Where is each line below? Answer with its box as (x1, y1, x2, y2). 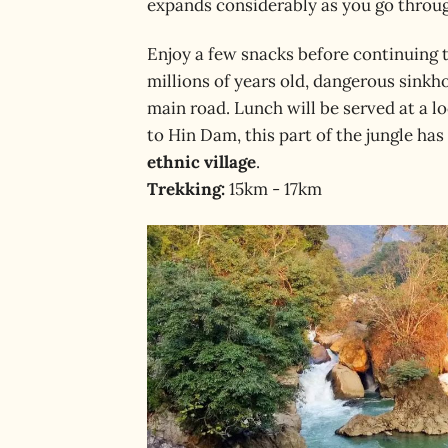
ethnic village (147, 151, 256, 174)
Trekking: (147, 178, 225, 201)
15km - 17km (225, 178, 322, 201)
